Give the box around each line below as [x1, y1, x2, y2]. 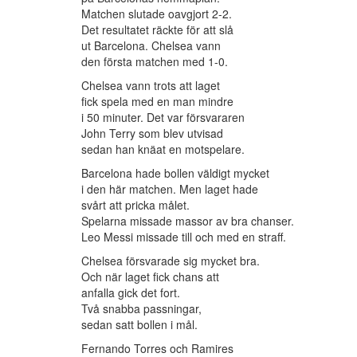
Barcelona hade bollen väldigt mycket [81, 165, 269, 182]
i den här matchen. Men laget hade [81, 181, 258, 198]
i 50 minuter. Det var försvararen [81, 109, 245, 126]
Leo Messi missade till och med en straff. [81, 229, 286, 245]
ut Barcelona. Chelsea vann [81, 37, 221, 54]
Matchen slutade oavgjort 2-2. [81, 6, 232, 22]
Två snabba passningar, [81, 300, 202, 317]
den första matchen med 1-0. [81, 53, 228, 70]
